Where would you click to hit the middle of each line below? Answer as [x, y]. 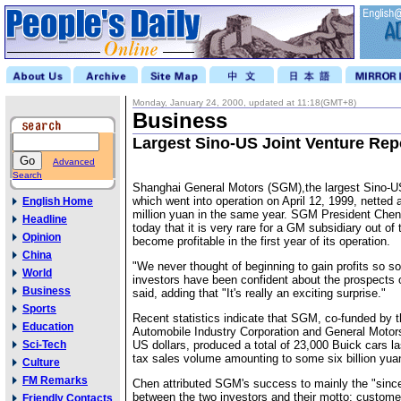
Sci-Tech [44, 345]
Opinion [42, 237]
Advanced [74, 162]
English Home [58, 201]
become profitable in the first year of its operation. [261, 241]
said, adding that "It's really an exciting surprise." [259, 293]
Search [27, 175]
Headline [45, 219]
